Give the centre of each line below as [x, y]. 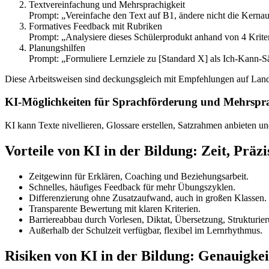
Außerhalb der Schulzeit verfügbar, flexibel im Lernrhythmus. [146, 230]
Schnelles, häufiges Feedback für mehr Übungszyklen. [132, 187]
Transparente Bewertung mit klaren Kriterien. [115, 208]
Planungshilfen [57, 47]
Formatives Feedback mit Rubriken [95, 26]
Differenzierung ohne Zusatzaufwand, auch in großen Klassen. [148, 198]
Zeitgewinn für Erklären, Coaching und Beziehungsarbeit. [139, 176]
